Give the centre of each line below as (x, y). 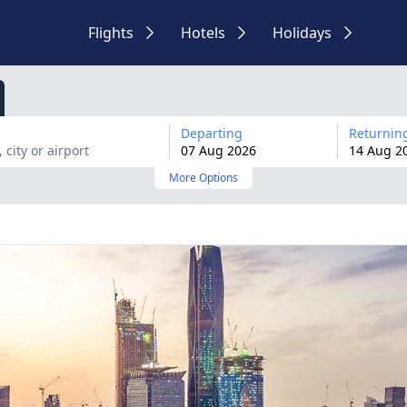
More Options (203, 178)
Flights (111, 33)
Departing (211, 133)
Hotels (203, 33)
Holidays (303, 33)
